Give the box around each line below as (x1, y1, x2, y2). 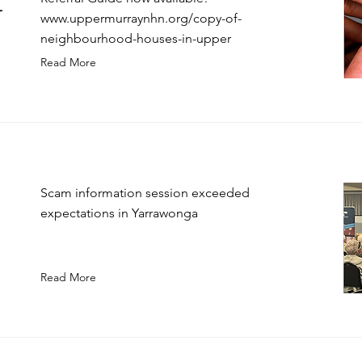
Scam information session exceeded (40, 185, 250, 200)
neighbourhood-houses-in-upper (40, 31, 231, 46)
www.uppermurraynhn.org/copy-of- (40, 11, 242, 26)
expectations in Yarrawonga (40, 205, 198, 221)
